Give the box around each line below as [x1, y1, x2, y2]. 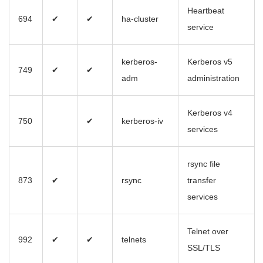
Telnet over [187, 227, 228, 237]
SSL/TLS [187, 243, 220, 253]
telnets [122, 235, 146, 245]
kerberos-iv [122, 116, 163, 126]
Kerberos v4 [187, 108, 232, 118]
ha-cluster [122, 14, 159, 24]
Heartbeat [187, 6, 224, 16]
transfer [187, 176, 216, 186]
